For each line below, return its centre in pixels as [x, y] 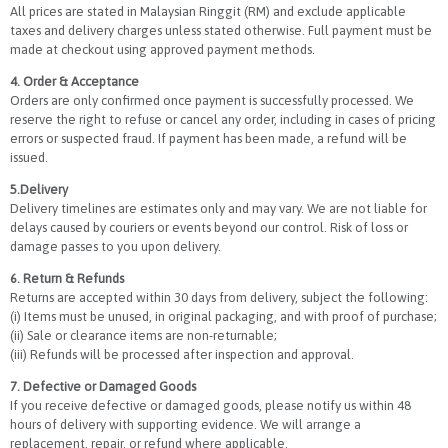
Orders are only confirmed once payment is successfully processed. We [212, 100]
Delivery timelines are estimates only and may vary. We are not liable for [218, 208]
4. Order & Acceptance [74, 81]
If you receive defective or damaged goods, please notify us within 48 [210, 405]
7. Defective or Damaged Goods [103, 386]
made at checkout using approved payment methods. [162, 49]
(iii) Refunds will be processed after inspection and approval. [182, 354]
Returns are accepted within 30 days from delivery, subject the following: [219, 297]
